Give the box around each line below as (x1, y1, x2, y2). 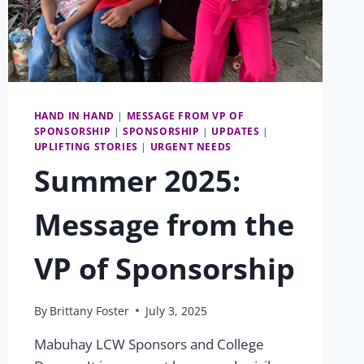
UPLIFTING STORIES (33, 139, 138, 153)
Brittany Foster (49, 302, 129, 318)
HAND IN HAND (33, 108, 115, 122)
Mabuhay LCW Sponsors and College (33, 334, 264, 353)
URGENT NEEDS (149, 139, 232, 153)
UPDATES (211, 123, 260, 137)
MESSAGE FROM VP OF (126, 108, 245, 122)
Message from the (33, 204, 294, 245)
